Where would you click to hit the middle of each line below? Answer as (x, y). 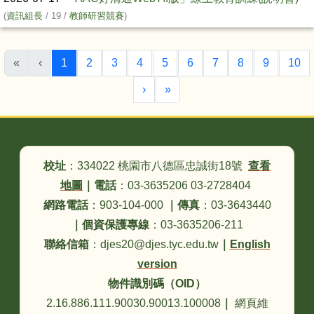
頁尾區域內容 (76, 155)
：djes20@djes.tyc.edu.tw (153, 245)
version (157, 264)
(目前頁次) (93, 62)
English (250, 245)
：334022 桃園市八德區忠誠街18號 (157, 166)
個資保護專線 (116, 225)
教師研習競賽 (97, 16)
